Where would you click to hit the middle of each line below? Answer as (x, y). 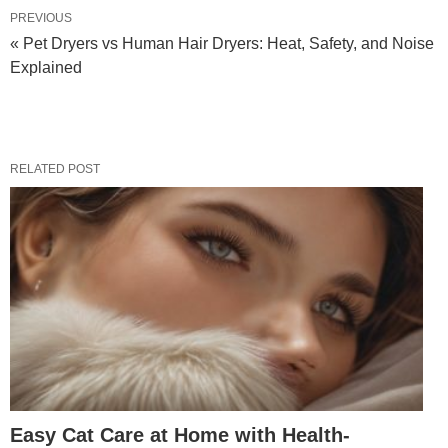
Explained (46, 67)
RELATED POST (55, 168)
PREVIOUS (41, 17)
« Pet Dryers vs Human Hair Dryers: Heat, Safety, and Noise (222, 43)
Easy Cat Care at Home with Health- (180, 434)
